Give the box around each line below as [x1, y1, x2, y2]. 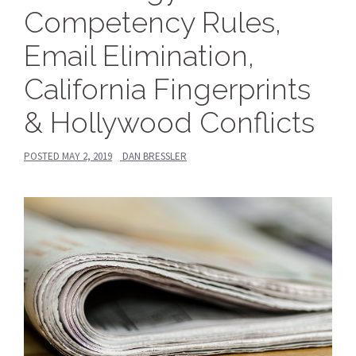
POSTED [24, 149, 62, 163]
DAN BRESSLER [122, 149, 187, 163]
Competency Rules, [24, 5, 281, 39]
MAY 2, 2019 [62, 149, 112, 163]
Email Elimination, [24, 38, 254, 72]
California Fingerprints [24, 72, 311, 106]
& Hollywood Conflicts [24, 105, 315, 139]
